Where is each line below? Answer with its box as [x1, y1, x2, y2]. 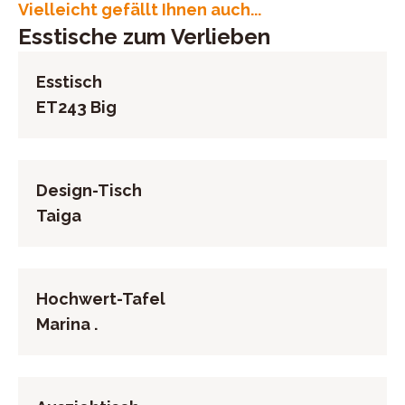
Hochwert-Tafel [36, 289, 165, 308]
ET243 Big [36, 98, 117, 117]
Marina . [36, 315, 98, 334]
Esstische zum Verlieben [18, 24, 270, 50]
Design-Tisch [36, 181, 142, 200]
